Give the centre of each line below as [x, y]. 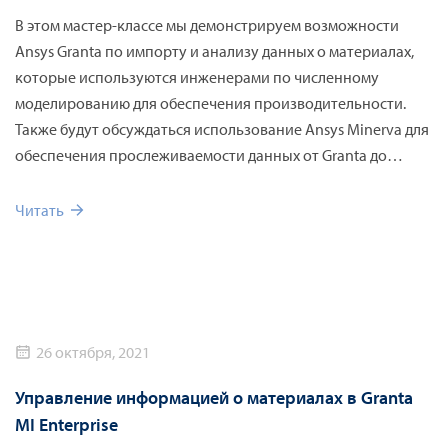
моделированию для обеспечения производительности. [210, 103]
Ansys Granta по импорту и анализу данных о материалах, [214, 51]
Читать [39, 210]
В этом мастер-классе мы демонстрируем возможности [207, 25]
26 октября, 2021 [93, 352]
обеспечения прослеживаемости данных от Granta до [201, 155]
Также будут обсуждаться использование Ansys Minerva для [222, 129]
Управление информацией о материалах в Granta [214, 398]
